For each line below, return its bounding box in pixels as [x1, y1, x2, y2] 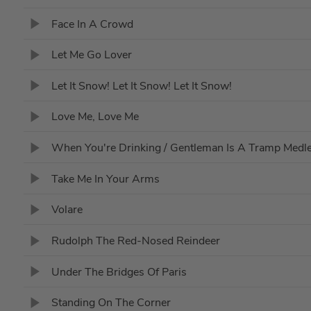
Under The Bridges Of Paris [51, 264, 187, 280]
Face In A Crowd [51, 16, 133, 32]
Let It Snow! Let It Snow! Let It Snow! [51, 78, 232, 94]
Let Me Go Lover [51, 47, 132, 63]
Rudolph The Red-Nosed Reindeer [51, 233, 220, 249]
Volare [51, 202, 83, 218]
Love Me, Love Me [51, 109, 139, 125]
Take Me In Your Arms [51, 171, 160, 187]
